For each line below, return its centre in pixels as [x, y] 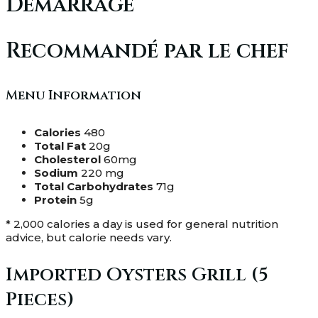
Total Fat [60, 146]
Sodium [56, 172]
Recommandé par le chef [147, 51]
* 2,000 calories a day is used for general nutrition [142, 224]
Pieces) [40, 300]
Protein [55, 199]
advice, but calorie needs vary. [89, 237]
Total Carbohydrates [94, 186]
